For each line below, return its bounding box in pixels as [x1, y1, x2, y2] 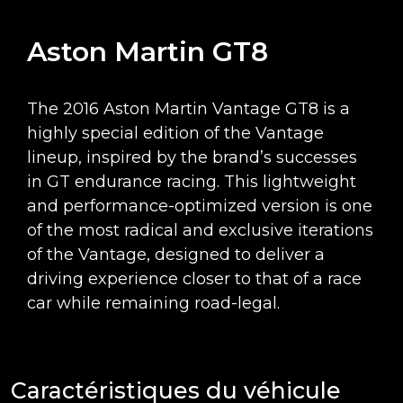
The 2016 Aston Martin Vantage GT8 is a [27, 99, 350, 120]
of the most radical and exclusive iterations [27, 220, 373, 241]
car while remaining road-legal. [27, 293, 280, 314]
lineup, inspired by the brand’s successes [27, 148, 357, 168]
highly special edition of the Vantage [27, 123, 324, 144]
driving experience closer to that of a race [27, 269, 362, 290]
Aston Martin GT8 [27, 35, 268, 69]
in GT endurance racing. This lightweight [27, 172, 356, 193]
